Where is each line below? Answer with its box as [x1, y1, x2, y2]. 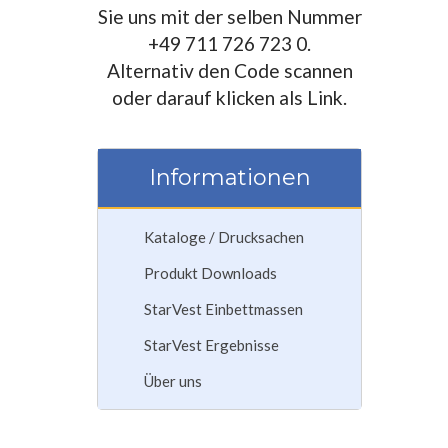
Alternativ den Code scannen [106, 59, 353, 83]
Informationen [148, 164, 311, 192]
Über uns [144, 372, 202, 391]
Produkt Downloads [144, 264, 277, 283]
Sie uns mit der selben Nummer [97, 5, 362, 29]
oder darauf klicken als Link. [112, 86, 347, 110]
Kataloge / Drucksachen [144, 228, 304, 247]
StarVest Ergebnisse [144, 336, 279, 355]
